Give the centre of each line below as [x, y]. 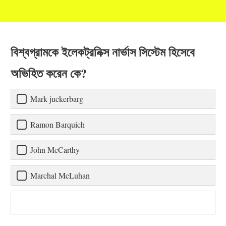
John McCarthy [55, 150]
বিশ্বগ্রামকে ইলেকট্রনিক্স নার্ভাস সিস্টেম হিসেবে [103, 52]
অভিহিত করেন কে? [49, 73]
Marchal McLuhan [60, 175]
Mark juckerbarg [57, 99]
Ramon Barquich [58, 124]
